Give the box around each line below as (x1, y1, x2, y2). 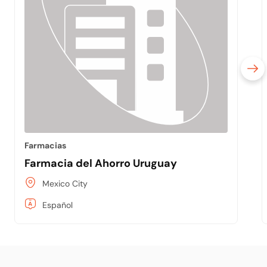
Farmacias (24, 139, 67, 151)
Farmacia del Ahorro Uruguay (24, 156, 178, 170)
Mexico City (42, 178, 88, 189)
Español (42, 199, 73, 210)
